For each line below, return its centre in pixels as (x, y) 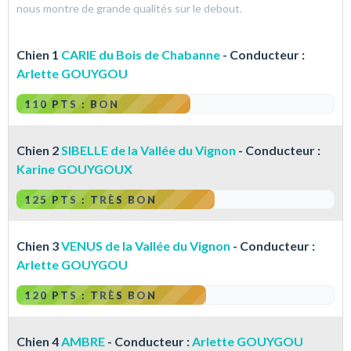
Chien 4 (39, 342)
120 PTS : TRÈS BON (90, 296)
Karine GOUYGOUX (74, 169)
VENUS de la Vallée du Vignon (146, 246)
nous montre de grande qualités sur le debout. (129, 9)
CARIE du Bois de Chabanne (141, 55)
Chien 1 (39, 55)
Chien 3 (39, 246)
